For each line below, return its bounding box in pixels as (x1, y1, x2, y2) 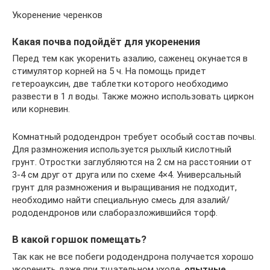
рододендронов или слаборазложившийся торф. (12, 207, 218, 219)
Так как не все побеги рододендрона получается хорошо (12, 251, 254, 262)
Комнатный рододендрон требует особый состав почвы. (12, 131, 256, 143)
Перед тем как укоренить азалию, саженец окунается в (12, 53, 248, 64)
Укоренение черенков (12, 10, 102, 20)
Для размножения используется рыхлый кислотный (12, 144, 231, 155)
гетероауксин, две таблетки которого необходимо (12, 78, 228, 90)
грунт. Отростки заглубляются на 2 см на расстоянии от (12, 157, 252, 168)
